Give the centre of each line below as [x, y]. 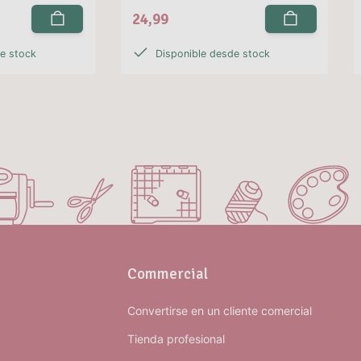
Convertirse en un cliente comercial [220, 310]
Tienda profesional [176, 338]
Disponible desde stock [212, 54]
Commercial [168, 273]
